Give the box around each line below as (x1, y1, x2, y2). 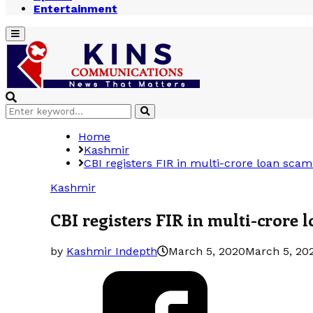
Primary (10, 28, 45, 38)
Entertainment (34, 2, 117, 15)
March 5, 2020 (168, 244, 245, 258)
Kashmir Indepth (66, 244, 157, 258)
